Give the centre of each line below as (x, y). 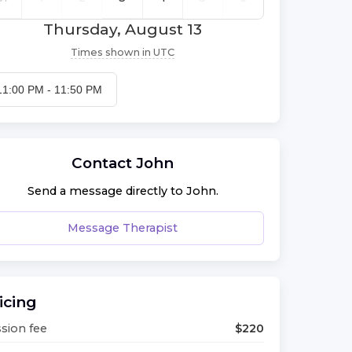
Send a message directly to (106, 191)
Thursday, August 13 (123, 29)
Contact (104, 163)
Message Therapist (123, 227)
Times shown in (111, 52)
